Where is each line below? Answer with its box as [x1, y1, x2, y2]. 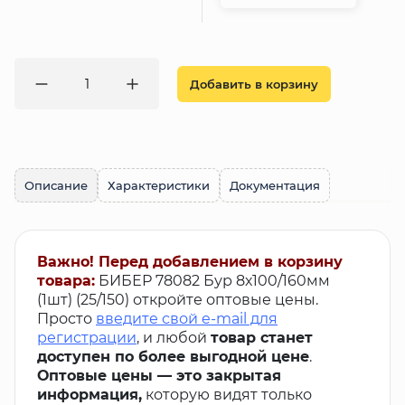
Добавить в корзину [190, 76, 318, 91]
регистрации [37, 329, 137, 346]
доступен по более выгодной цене [37, 348, 309, 365]
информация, [37, 386, 142, 403]
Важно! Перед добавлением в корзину [37, 253, 343, 270]
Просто [37, 310, 96, 327]
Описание [24, 178, 88, 193]
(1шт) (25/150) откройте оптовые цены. [37, 291, 318, 308]
